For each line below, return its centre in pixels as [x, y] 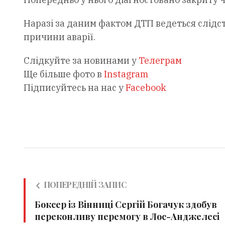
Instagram [126, 74]
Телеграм [160, 61]
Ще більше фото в [64, 74]
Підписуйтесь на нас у [74, 88]
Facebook [146, 88]
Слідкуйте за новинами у [81, 61]
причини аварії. [59, 37]
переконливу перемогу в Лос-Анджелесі [127, 217]
